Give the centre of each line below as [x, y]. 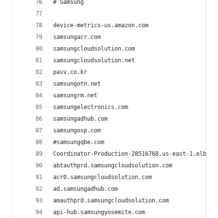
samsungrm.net [75, 95]
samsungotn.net [77, 84]
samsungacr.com [77, 37]
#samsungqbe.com [79, 142]
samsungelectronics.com [91, 107]
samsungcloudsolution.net [94, 60]
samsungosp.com [77, 130]
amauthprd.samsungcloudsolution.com [111, 200]
